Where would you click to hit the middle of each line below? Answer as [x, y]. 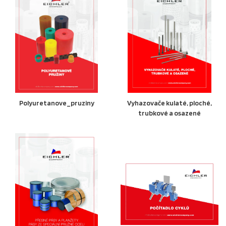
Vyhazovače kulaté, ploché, [169, 103]
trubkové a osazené [169, 113]
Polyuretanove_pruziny [56, 103]
